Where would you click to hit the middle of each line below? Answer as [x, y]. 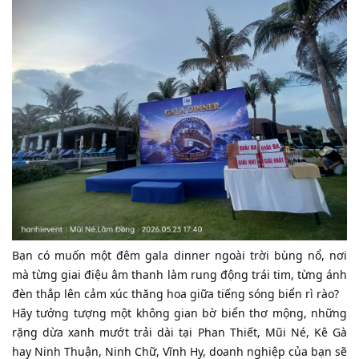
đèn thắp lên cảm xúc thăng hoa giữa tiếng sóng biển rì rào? [175, 294]
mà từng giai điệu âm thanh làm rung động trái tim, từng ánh [179, 274]
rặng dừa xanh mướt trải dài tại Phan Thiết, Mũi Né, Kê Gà [179, 332]
